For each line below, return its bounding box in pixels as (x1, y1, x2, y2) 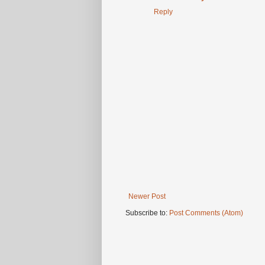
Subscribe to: (125, 209, 169, 218)
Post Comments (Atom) (169, 209, 243, 218)
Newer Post (128, 192, 166, 201)
